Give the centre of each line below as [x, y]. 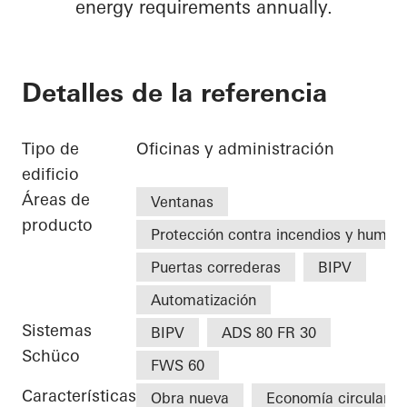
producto [57, 225]
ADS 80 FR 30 [269, 333]
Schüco [51, 356]
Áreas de [56, 200]
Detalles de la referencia [174, 93]
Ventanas [182, 202]
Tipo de [50, 149]
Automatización [203, 300]
